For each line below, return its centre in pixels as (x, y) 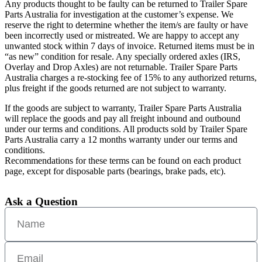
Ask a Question (41, 201)
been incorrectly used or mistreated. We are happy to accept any (122, 35)
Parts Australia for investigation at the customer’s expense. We (119, 14)
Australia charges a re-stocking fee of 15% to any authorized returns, (131, 77)
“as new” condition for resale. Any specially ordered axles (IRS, (123, 56)
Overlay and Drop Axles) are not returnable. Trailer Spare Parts (121, 67)
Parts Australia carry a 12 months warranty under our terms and (121, 139)
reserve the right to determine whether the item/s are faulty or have (126, 25)
